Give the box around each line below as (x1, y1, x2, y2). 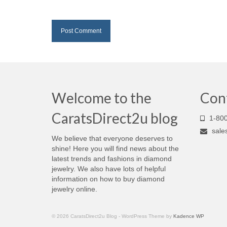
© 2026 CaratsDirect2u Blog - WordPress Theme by (52, 213, 173, 219)
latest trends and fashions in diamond (52, 154, 172, 163)
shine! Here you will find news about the (52, 144, 179, 153)
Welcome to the (52, 89, 152, 106)
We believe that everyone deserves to (52, 134, 173, 142)
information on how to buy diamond (52, 174, 165, 183)
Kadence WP (173, 213, 204, 219)
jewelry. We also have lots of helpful (52, 164, 166, 173)
